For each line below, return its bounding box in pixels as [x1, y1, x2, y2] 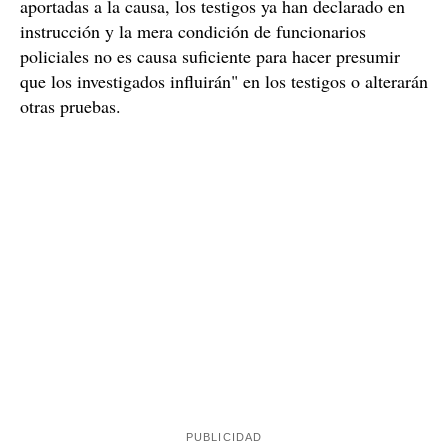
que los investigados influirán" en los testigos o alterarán [20, 68, 428, 93]
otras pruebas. [20, 93, 121, 118]
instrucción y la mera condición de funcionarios [20, 18, 366, 43]
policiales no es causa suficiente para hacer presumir [20, 43, 400, 68]
